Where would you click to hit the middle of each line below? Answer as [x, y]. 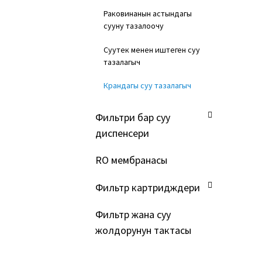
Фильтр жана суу [133, 215]
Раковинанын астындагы [147, 13]
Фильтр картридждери [147, 187]
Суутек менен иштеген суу [151, 49]
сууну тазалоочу [133, 25]
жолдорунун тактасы [143, 230]
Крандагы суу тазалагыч [147, 86]
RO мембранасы [131, 160]
